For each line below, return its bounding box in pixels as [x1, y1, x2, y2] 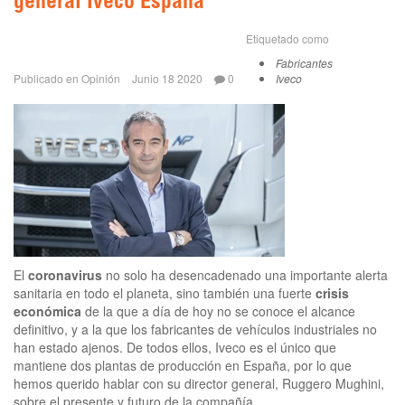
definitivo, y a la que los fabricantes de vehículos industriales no [14, 319, 377, 338]
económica [14, 301, 81, 320]
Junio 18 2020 [132, 70, 202, 86]
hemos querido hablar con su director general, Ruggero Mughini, [14, 373, 384, 392]
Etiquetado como [246, 30, 329, 46]
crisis [312, 283, 349, 302]
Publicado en [14, 70, 79, 86]
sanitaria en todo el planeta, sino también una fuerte [14, 283, 312, 302]
